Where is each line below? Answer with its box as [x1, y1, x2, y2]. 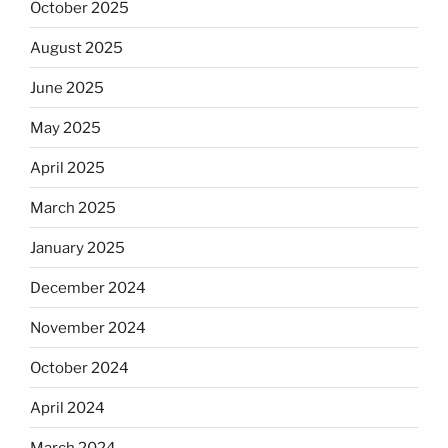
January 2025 [30, 238, 125, 257]
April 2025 [30, 158, 105, 177]
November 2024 [30, 318, 146, 337]
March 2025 [30, 198, 116, 217]
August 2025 [30, 38, 123, 57]
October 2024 [30, 358, 129, 377]
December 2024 [30, 278, 146, 297]
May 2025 [30, 118, 101, 137]
